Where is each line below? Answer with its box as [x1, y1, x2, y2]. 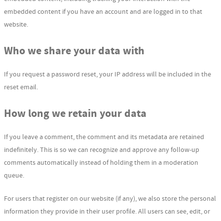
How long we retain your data [4, 107, 147, 122]
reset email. [4, 83, 38, 92]
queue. [4, 171, 24, 181]
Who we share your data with [4, 43, 145, 59]
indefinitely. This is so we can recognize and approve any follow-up [4, 146, 199, 155]
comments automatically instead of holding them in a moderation [4, 158, 198, 168]
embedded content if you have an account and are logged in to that [4, 7, 202, 16]
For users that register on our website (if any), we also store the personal [4, 194, 216, 204]
